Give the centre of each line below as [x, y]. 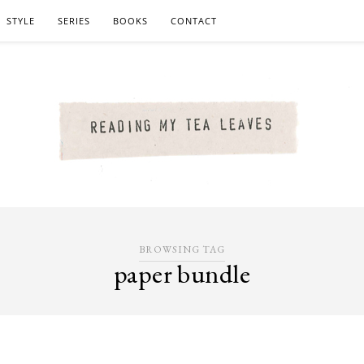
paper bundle [182, 274]
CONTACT [194, 21]
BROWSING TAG [182, 249]
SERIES [74, 21]
